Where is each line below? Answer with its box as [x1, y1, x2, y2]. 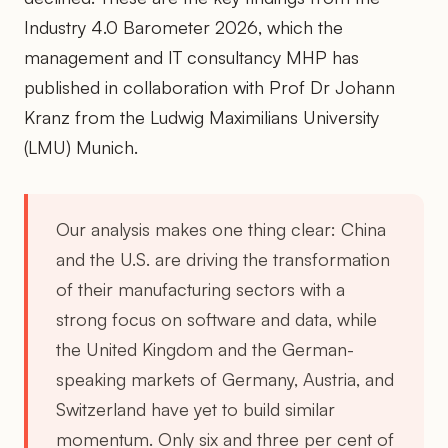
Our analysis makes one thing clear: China [56, 217, 386, 240]
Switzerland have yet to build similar [56, 397, 335, 420]
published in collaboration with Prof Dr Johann [24, 75, 395, 98]
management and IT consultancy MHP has [24, 45, 359, 68]
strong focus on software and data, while [56, 307, 377, 330]
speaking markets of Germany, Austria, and [56, 367, 394, 390]
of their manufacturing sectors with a [56, 277, 345, 300]
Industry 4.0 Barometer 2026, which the [24, 15, 343, 38]
